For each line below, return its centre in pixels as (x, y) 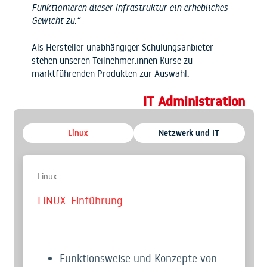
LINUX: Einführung (80, 201)
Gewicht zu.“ (55, 21)
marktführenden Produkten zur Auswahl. (110, 73)
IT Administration (194, 102)
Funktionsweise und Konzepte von (138, 258)
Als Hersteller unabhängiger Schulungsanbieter (122, 47)
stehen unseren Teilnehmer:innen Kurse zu (112, 60)
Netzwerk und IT (189, 133)
